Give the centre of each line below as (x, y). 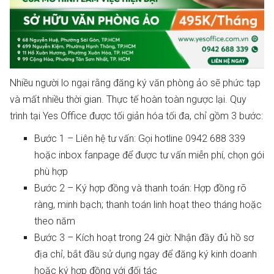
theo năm (55, 221)
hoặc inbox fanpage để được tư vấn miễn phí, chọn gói (149, 155)
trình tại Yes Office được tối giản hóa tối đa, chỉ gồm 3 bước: (136, 116)
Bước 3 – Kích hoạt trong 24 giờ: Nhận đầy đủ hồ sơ (144, 238)
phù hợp (51, 172)
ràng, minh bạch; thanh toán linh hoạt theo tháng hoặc (148, 205)
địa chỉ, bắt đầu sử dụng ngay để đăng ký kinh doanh (146, 254)
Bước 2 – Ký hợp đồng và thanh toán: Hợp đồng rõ (140, 188)
